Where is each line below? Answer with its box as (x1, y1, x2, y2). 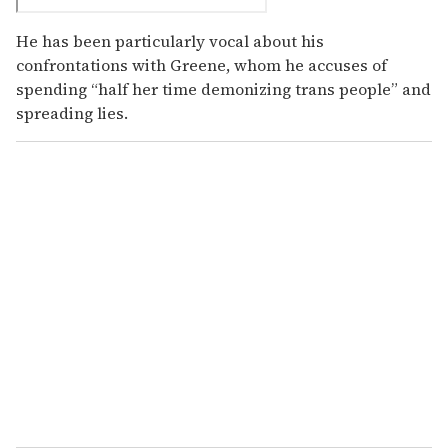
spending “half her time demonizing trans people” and (16, 77, 431, 100)
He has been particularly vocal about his (16, 29, 324, 52)
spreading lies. (16, 101, 128, 124)
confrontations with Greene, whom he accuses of (16, 53, 387, 76)
